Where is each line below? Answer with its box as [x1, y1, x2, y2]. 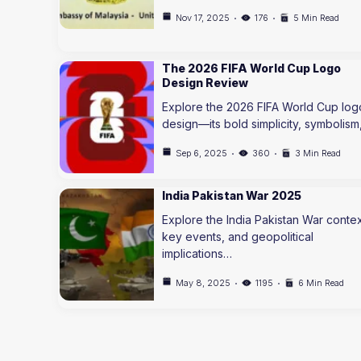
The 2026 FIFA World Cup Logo [161, 61, 341, 75]
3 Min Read [294, 147, 341, 159]
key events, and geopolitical [161, 230, 313, 243]
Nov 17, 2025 [175, 11, 230, 23]
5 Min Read [293, 11, 339, 23]
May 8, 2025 [175, 277, 230, 288]
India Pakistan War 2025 [161, 189, 301, 202]
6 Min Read [297, 277, 344, 288]
